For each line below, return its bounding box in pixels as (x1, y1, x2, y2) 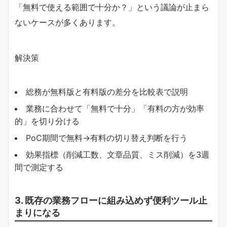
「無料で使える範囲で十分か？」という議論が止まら (15, 2, 209, 13)
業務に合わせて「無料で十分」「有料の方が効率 (26, 103, 204, 114)
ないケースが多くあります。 (15, 17, 120, 28)
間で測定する (15, 162, 63, 173)
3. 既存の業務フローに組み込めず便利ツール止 (15, 195, 207, 206)
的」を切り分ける (15, 116, 80, 127)
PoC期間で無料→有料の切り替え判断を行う (26, 133, 187, 143)
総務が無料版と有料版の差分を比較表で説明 (26, 87, 188, 97)
